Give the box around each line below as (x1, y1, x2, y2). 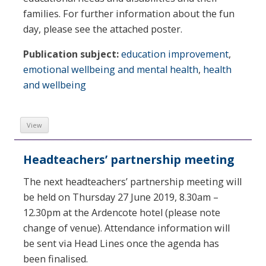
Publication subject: (23, 47, 119, 61)
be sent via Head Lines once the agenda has (23, 237, 219, 251)
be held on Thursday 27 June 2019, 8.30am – (23, 191, 218, 204)
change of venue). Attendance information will (23, 221, 230, 235)
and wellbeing (23, 78, 86, 92)
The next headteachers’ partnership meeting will (23, 175, 242, 189)
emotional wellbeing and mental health (23, 63, 198, 77)
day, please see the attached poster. (23, 22, 182, 36)
